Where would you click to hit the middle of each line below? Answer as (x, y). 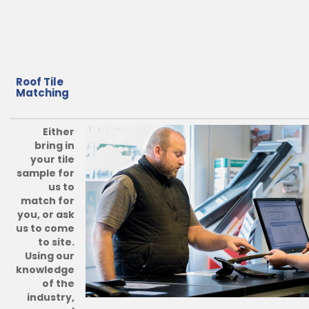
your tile (52, 159)
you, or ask (46, 215)
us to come (45, 228)
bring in (54, 146)
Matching (42, 93)
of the (58, 283)
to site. (56, 242)
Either (59, 132)
